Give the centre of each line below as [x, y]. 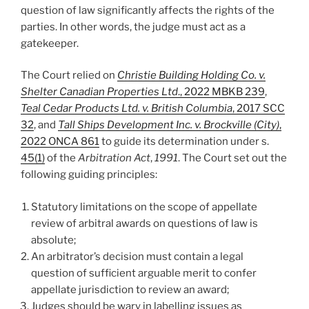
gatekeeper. [50, 43]
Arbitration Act [114, 158]
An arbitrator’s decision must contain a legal [137, 256]
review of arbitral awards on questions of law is [144, 223]
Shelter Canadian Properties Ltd [99, 92]
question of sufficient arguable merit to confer [144, 273]
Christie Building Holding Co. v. [191, 76]
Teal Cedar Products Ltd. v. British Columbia [127, 109]
